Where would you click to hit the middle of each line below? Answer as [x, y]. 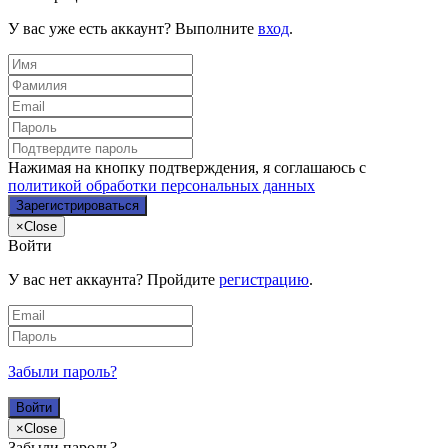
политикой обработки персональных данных [161, 185]
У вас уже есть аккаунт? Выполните [133, 28]
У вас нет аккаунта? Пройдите [113, 279]
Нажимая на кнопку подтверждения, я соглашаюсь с [187, 167]
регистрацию [264, 279]
